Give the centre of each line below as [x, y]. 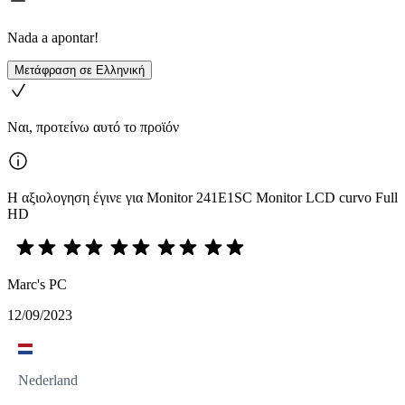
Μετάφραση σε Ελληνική [80, 70]
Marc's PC [37, 284]
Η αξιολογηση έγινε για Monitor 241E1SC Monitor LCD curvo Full [202, 198]
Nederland [48, 380]
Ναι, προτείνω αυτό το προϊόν [93, 127]
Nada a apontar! [53, 38]
